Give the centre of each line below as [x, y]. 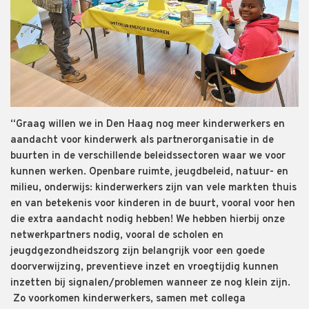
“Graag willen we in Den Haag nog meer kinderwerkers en [148, 125]
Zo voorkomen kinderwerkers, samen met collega [128, 299]
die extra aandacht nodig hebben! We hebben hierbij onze [148, 220]
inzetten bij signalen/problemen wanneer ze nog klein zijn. [150, 283]
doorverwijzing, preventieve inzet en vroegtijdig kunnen [144, 268]
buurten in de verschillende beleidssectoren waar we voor [148, 157]
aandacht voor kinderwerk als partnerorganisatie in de [142, 141]
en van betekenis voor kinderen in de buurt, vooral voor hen [153, 204]
